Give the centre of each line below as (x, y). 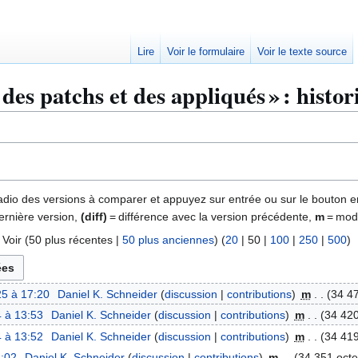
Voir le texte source (302, 52)
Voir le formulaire (206, 52)
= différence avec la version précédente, (211, 216)
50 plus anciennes (168, 239)
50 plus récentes (71, 239)
